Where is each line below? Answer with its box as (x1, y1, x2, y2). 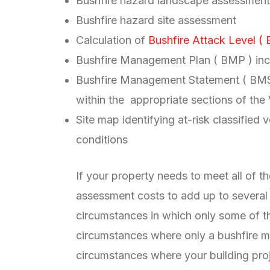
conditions (76, 133, 128, 146)
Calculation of (76, 34, 148, 47)
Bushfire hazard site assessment (76, 14, 236, 27)
